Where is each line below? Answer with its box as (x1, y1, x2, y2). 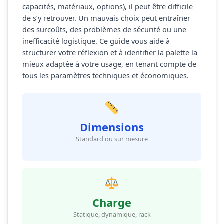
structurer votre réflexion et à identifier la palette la (22, 47, 197, 58)
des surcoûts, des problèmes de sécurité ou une (22, 24, 186, 35)
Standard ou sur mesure (76, 134, 148, 144)
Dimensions (80, 120, 144, 135)
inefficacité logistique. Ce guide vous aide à (22, 36, 170, 46)
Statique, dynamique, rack (73, 209, 151, 219)
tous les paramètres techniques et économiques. (22, 70, 189, 81)
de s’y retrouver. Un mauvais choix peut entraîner (22, 13, 190, 23)
